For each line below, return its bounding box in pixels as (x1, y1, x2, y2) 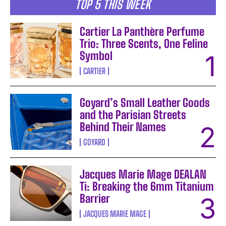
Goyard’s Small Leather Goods (80, 96, 210, 110)
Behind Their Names (80, 120, 166, 134)
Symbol (80, 49, 113, 63)
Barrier (80, 191, 110, 205)
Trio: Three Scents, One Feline (80, 37, 208, 51)
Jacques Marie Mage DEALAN (80, 167, 207, 181)
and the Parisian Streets (80, 108, 187, 122)
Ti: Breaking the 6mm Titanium (80, 179, 214, 193)
